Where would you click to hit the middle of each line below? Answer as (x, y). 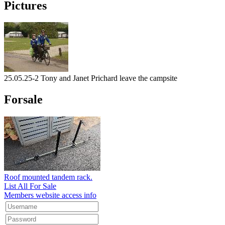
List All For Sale (30, 186)
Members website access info (50, 195)
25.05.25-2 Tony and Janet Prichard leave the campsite (91, 78)
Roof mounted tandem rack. (48, 177)
